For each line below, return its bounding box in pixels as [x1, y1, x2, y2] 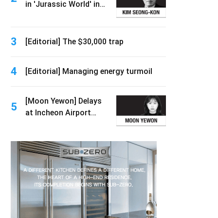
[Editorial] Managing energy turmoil [25, 67, 152, 76]
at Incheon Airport [25, 108, 91, 117]
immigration [25, 120, 70, 129]
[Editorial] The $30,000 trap [25, 37, 124, 46]
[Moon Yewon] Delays [25, 96, 102, 106]
